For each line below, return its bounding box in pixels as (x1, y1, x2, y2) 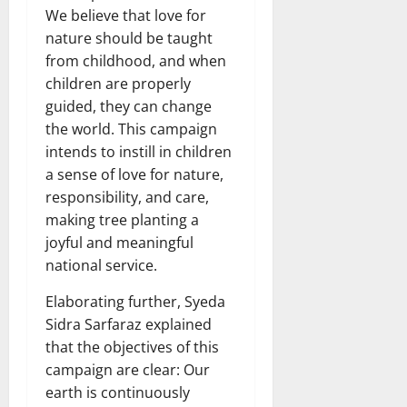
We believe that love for (45, 5, 206, 25)
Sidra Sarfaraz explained (45, 313, 212, 334)
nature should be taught (45, 27, 213, 48)
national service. (45, 254, 157, 275)
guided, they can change (45, 95, 212, 116)
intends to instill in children (45, 141, 232, 162)
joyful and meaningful (45, 232, 194, 253)
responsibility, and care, (45, 186, 209, 207)
